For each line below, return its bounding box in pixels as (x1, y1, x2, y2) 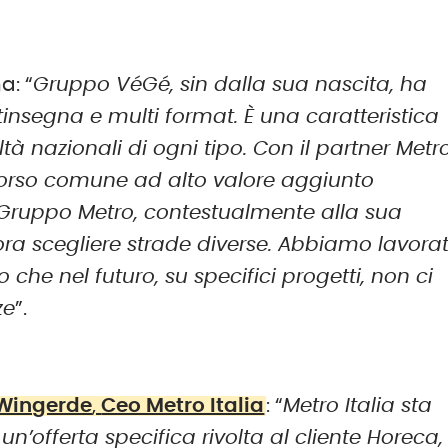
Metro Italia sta (282, 395, 432, 416)
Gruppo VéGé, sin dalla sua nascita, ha (33, 75, 428, 96)
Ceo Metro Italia (101, 395, 265, 416)
